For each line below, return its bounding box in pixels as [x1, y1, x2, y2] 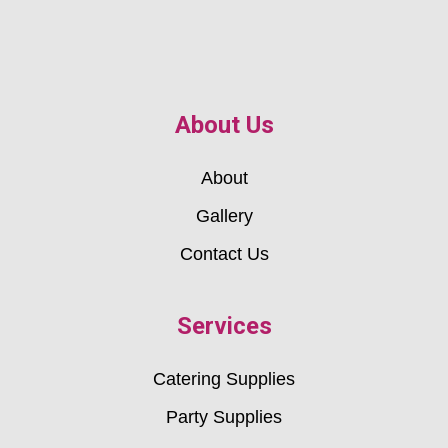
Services [176, 311, 272, 340]
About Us [174, 110, 274, 139]
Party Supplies [166, 406, 282, 427]
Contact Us [179, 243, 269, 264]
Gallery [195, 205, 253, 226]
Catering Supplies [153, 368, 295, 389]
